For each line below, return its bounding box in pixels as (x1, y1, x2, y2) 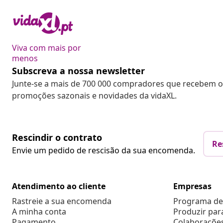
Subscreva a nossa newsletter (12, 65, 145, 77)
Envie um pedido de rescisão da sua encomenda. (12, 145, 195, 156)
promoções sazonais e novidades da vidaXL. (12, 90, 177, 102)
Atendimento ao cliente (12, 181, 106, 192)
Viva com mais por (12, 42, 81, 54)
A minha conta (12, 206, 66, 218)
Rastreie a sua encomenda (12, 196, 111, 207)
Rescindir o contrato (12, 131, 102, 144)
